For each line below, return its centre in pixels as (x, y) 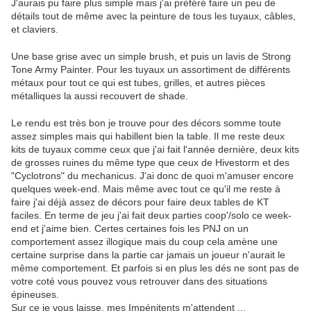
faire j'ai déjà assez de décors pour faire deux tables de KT (140, 202)
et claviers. (35, 30)
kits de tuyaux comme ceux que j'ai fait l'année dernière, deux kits (155, 150)
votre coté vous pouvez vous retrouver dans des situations (139, 281)
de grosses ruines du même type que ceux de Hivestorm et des (150, 163)
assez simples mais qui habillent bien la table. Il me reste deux (148, 136)
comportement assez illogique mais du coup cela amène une (144, 242)
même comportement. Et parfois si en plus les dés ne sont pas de (155, 268)
